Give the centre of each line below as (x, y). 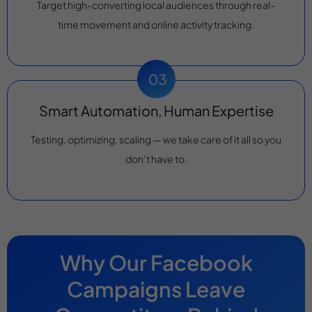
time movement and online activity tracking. (156, 25)
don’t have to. (156, 159)
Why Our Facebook (156, 262)
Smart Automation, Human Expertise (156, 110)
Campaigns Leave (156, 289)
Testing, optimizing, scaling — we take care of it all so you (156, 140)
